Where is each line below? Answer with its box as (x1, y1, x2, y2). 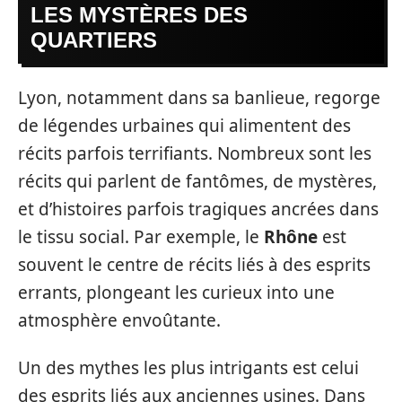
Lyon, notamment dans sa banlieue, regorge (18, 85, 380, 109)
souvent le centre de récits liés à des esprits (18, 252, 371, 276)
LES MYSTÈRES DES (31, 3, 248, 27)
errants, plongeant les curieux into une (18, 280, 335, 304)
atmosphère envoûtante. (18, 308, 221, 332)
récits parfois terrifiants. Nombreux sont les (18, 141, 371, 165)
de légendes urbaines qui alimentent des (18, 113, 351, 137)
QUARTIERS (31, 28, 157, 52)
